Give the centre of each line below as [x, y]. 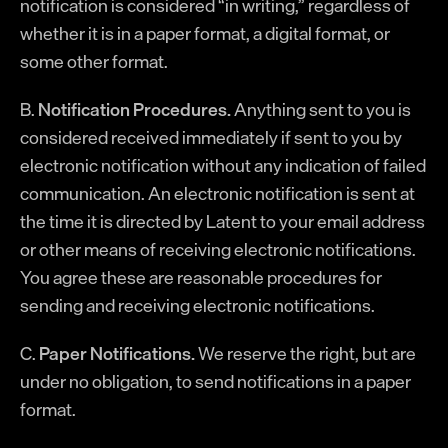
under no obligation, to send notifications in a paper [215, 381]
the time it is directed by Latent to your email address [222, 221]
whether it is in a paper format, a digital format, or [205, 33]
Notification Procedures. [134, 109]
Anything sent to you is [321, 109]
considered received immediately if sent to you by [211, 137]
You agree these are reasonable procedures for [201, 277]
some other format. [94, 61]
